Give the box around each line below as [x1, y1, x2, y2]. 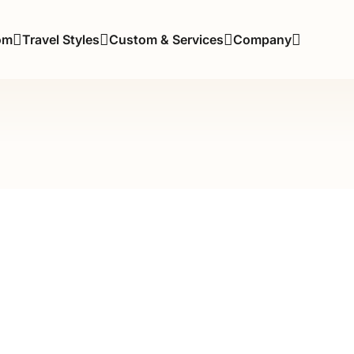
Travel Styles [21, 32, 100, 47]
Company [232, 32, 292, 47]
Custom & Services [108, 32, 224, 47]
